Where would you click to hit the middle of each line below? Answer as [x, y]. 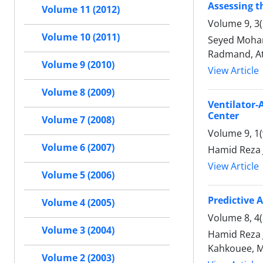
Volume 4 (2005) [78, 203]
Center [223, 115]
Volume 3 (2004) [78, 230]
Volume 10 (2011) [81, 37]
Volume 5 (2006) [78, 175]
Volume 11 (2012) [81, 10]
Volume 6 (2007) [78, 148]
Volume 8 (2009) [78, 92]
